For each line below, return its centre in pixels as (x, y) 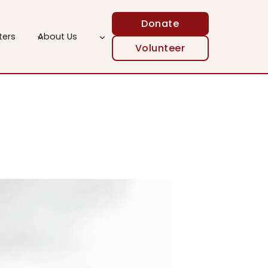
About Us (58, 36)
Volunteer (160, 48)
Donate (160, 24)
